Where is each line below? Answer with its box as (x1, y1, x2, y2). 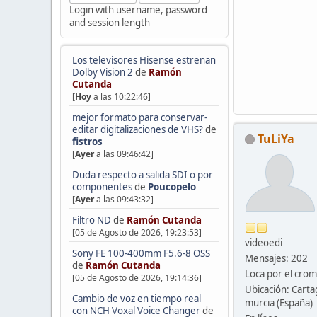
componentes (71, 180, 132, 194)
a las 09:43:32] (93, 193, 154, 206)
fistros (71, 135, 103, 149)
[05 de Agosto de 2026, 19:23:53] (71, 226, 202, 239)
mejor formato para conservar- (71, 111, 207, 125)
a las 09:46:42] (93, 148, 154, 161)
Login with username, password (69, 3, 207, 16)
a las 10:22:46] (91, 91, 151, 103)
